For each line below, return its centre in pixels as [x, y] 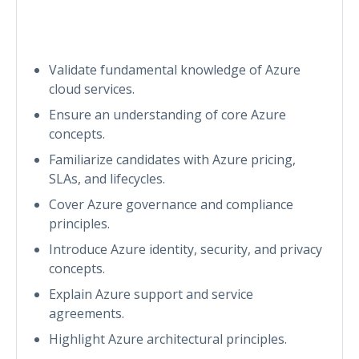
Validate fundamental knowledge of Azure [175, 69]
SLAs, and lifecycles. [107, 178]
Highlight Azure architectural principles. [168, 339]
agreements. [87, 313]
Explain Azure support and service [151, 294]
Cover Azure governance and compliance [171, 204]
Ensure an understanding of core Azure [167, 114]
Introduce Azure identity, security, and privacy [186, 249]
